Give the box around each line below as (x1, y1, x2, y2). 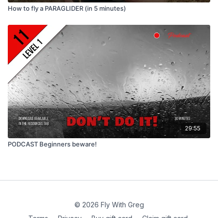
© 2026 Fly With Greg (74, 200, 144, 209)
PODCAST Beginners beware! (8, 140, 97, 148)
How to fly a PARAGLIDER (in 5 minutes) (8, 4, 126, 12)
